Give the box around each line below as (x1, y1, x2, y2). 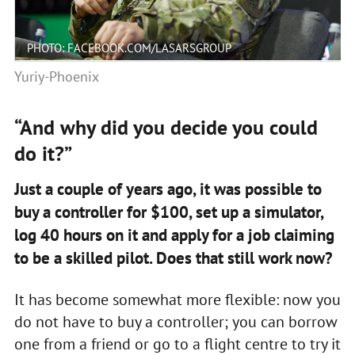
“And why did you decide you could (13, 113, 318, 140)
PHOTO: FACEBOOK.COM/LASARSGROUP (26, 40, 231, 55)
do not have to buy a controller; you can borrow (13, 311, 338, 332)
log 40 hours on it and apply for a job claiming (13, 223, 334, 246)
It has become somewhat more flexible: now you (13, 288, 341, 310)
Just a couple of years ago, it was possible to (13, 177, 322, 200)
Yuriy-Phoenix (13, 67, 99, 86)
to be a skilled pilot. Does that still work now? (13, 246, 333, 269)
